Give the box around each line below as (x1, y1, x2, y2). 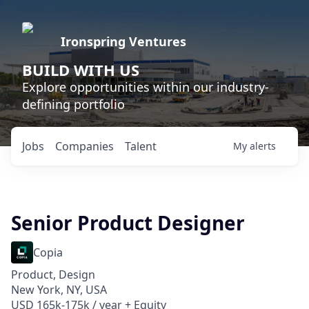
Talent (125, 139, 157, 154)
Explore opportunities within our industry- (22, 79, 269, 95)
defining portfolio (22, 96, 125, 112)
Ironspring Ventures (61, 33, 186, 50)
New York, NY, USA (11, 282, 107, 297)
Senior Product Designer (11, 210, 245, 236)
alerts (250, 139, 276, 152)
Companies (55, 139, 114, 154)
